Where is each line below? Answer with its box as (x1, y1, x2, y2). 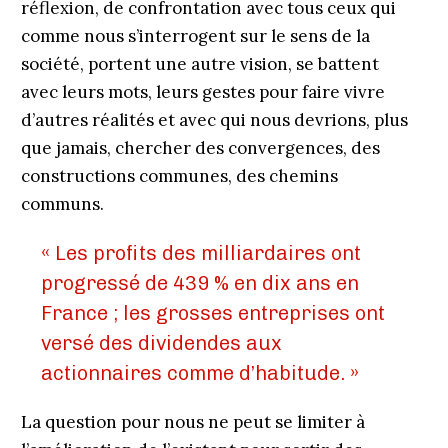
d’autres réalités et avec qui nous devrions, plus (20, 109, 408, 131)
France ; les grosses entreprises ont (40, 301, 385, 325)
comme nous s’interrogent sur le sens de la (20, 25, 370, 47)
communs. (20, 193, 104, 215)
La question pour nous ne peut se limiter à (20, 411, 365, 433)
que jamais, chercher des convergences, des (20, 137, 380, 159)
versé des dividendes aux (40, 331, 282, 355)
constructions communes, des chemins (20, 165, 338, 187)
